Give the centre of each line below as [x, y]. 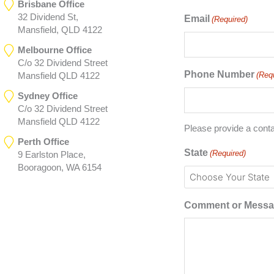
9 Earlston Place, [52, 155]
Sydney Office [48, 96]
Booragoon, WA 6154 [60, 168]
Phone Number [219, 74]
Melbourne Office [55, 50]
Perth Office [44, 142]
